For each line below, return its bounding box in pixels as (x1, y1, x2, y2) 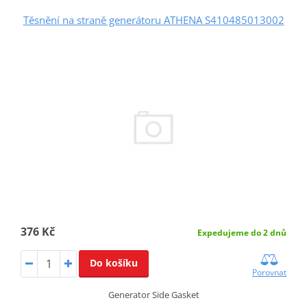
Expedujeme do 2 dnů (197, 227, 287, 239)
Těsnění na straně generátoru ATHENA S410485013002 (23, 13, 284, 27)
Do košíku (89, 256, 138, 270)
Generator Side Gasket (108, 288, 199, 302)
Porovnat (252, 267, 287, 279)
